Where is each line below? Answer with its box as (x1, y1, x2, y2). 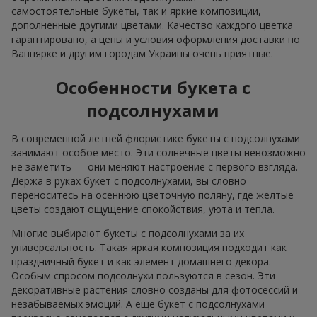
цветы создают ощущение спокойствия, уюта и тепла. (11, 202, 275, 216)
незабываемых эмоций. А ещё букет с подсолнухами (11, 296, 265, 311)
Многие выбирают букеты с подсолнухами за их (11, 226, 244, 240)
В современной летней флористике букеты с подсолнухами (11, 131, 300, 145)
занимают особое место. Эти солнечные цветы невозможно (11, 145, 306, 159)
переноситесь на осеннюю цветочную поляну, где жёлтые (11, 188, 294, 202)
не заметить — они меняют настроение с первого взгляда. (11, 159, 298, 173)
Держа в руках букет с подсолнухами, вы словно (11, 173, 246, 188)
